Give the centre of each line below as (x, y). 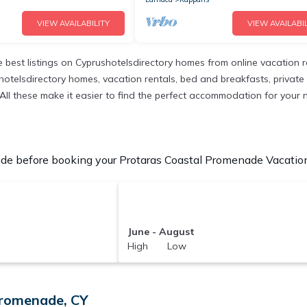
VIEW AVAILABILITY (73, 24)
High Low (157, 246)
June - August (161, 232)
